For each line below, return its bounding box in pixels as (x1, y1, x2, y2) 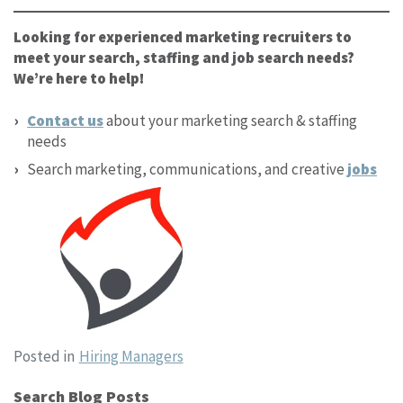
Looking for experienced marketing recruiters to (13, 26, 352, 47)
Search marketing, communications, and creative (27, 158, 347, 179)
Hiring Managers (78, 345, 184, 366)
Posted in (13, 345, 77, 366)
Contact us (27, 110, 103, 130)
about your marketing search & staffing (103, 110, 357, 130)
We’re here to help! (13, 67, 144, 88)
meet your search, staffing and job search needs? (13, 47, 354, 67)
